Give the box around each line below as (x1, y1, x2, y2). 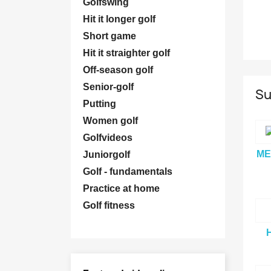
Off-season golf (83, 65, 153, 75)
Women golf (83, 116, 138, 126)
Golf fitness (83, 200, 135, 211)
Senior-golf (83, 82, 134, 92)
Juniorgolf (83, 149, 130, 160)
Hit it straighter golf (83, 48, 170, 58)
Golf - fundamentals (83, 166, 172, 177)
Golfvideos (83, 132, 132, 143)
